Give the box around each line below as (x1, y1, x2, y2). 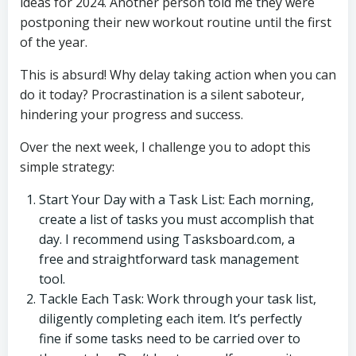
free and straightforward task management (39, 250, 299, 269)
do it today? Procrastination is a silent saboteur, (20, 86, 304, 104)
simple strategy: (20, 158, 114, 176)
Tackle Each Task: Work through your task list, (39, 290, 316, 308)
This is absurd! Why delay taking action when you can (20, 66, 336, 84)
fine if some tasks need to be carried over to (39, 330, 300, 348)
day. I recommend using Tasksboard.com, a (39, 230, 295, 249)
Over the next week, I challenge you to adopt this (20, 138, 311, 157)
